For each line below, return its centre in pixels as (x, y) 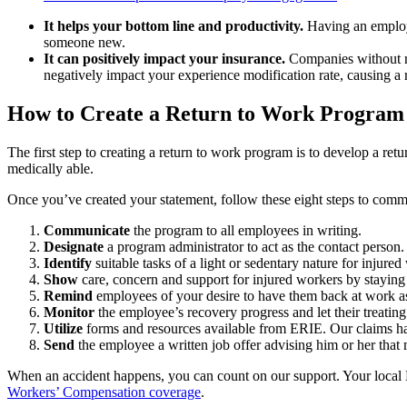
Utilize (63, 328)
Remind (68, 295)
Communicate (87, 230)
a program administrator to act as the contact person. (254, 246)
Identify (68, 263)
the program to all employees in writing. (246, 230)
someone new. (84, 42)
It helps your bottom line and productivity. (174, 25)
